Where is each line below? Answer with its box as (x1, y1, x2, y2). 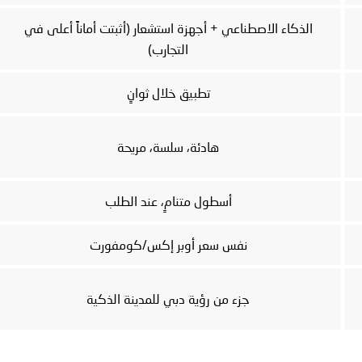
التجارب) (148, 41, 188, 57)
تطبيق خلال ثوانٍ (126, 85, 210, 101)
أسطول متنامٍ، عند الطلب (104, 193, 232, 209)
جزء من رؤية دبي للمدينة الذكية (86, 291, 250, 307)
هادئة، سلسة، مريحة (117, 139, 219, 155)
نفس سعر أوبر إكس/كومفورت (89, 237, 247, 253)
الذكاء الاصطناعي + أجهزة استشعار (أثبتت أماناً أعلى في (23, 20, 313, 36)
